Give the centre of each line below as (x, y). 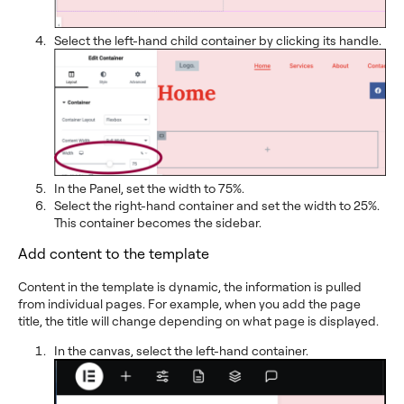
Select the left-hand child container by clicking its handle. (218, 41)
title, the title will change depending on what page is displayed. (198, 320)
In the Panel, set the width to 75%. (149, 188)
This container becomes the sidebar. (158, 222)
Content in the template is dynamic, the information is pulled (190, 286)
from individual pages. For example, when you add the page (189, 303)
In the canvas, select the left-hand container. (181, 350)
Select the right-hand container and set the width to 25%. (217, 205)
